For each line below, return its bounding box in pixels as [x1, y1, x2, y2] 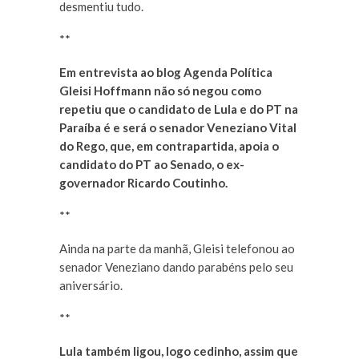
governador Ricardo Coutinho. [59, 175, 228, 191]
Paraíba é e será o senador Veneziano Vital [59, 120, 296, 135]
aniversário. [59, 278, 123, 293]
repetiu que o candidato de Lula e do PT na [59, 102, 298, 117]
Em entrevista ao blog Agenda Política [59, 65, 272, 80]
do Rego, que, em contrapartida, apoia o [59, 139, 279, 154]
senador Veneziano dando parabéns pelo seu [59, 260, 293, 275]
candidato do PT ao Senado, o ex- [59, 157, 244, 172]
